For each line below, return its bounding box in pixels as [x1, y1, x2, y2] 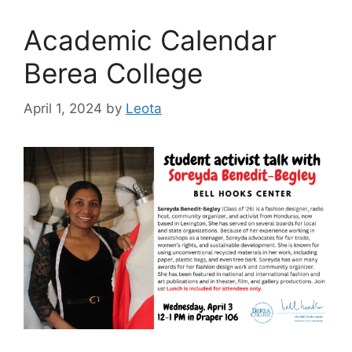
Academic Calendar [24, 24, 277, 57]
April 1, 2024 [24, 100, 102, 116]
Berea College [24, 57, 203, 90]
